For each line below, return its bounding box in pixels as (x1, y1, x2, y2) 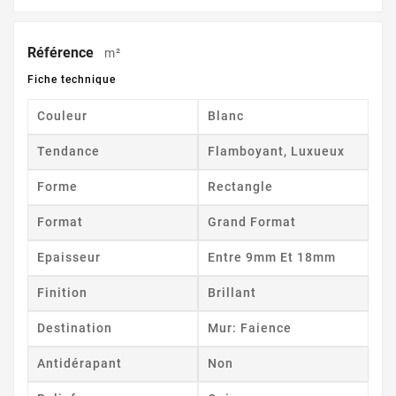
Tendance (37, 143, 100, 158)
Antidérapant (37, 355, 122, 370)
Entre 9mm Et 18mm (208, 249, 336, 264)
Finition (37, 285, 88, 300)
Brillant (208, 285, 256, 300)
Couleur (37, 108, 88, 123)
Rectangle (208, 179, 273, 194)
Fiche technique (27, 72, 116, 86)
